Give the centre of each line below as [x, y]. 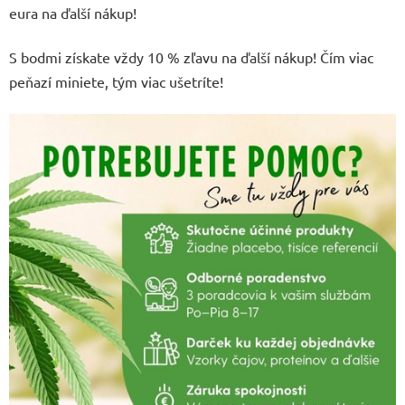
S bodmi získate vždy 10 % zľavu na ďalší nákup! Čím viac [191, 57]
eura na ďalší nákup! [73, 13]
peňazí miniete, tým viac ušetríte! [116, 82]
